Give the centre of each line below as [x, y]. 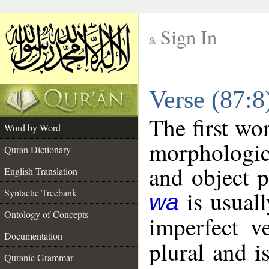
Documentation [33, 236]
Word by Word [32, 128]
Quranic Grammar [39, 257]
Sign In [189, 37]
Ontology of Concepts [46, 214]
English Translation [41, 171]
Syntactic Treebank [41, 192]
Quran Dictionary [38, 149]
